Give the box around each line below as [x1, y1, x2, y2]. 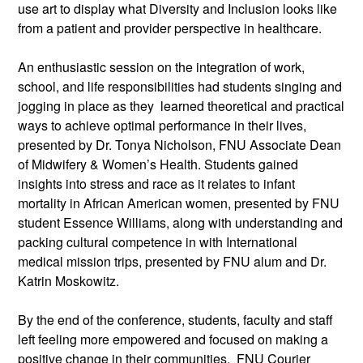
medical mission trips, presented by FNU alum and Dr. [18, 251, 327, 271]
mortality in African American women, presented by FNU [18, 193, 340, 212]
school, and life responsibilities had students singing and [18, 76, 342, 96]
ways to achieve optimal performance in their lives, [18, 115, 306, 135]
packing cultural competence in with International [18, 232, 297, 251]
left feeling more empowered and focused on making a [18, 329, 328, 348]
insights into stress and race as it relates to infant [18, 173, 295, 193]
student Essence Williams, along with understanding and [18, 212, 343, 232]
